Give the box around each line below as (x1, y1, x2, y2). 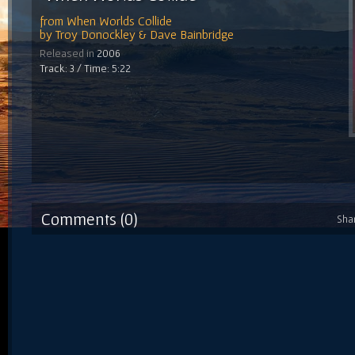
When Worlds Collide (67, 13, 172, 28)
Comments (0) (41, 208, 138, 228)
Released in (40, 46, 97, 59)
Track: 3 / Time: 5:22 (40, 61, 131, 74)
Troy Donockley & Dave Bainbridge (55, 26, 234, 41)
